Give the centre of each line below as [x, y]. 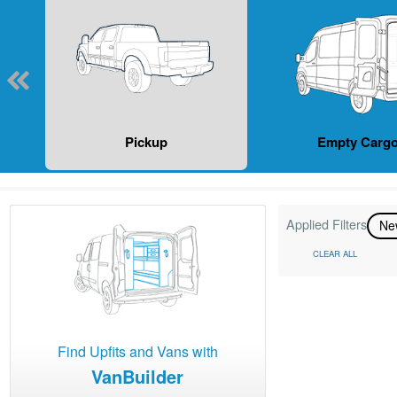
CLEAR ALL [335, 253]
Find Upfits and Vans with [137, 352]
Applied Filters [327, 224]
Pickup [147, 142]
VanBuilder [138, 377]
